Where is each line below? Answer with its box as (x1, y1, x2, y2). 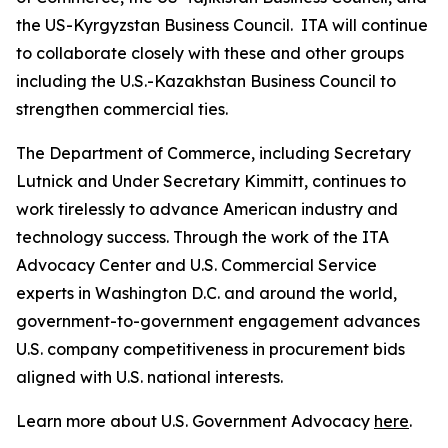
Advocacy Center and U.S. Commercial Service (16, 255, 377, 275)
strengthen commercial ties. (16, 99, 228, 119)
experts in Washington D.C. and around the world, (16, 283, 397, 303)
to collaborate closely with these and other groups (16, 43, 404, 63)
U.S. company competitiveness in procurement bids (16, 339, 405, 359)
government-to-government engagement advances (16, 311, 420, 331)
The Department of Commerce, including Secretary (16, 143, 411, 163)
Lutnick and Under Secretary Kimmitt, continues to (16, 171, 406, 191)
